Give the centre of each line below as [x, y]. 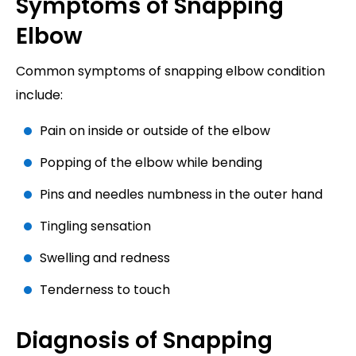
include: [39, 95]
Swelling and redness [105, 258]
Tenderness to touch [105, 290]
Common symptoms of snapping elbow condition [170, 72]
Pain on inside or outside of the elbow [155, 131]
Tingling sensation [95, 226]
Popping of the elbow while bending [151, 163]
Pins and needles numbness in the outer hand [181, 195]
